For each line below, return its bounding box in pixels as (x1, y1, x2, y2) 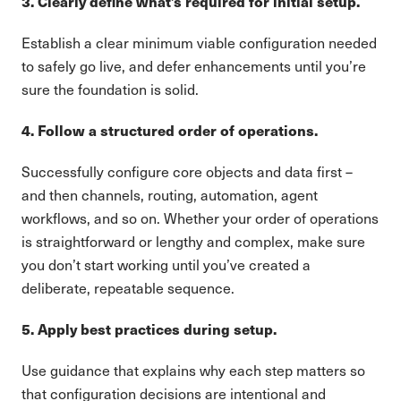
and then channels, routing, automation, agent (21, 185, 318, 204)
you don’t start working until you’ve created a (21, 255, 311, 274)
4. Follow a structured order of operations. (21, 120, 318, 141)
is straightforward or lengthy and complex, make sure (21, 232, 365, 251)
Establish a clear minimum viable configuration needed (21, 33, 377, 52)
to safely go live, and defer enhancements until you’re (21, 56, 366, 75)
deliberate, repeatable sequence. (21, 278, 235, 297)
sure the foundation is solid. (21, 80, 199, 98)
